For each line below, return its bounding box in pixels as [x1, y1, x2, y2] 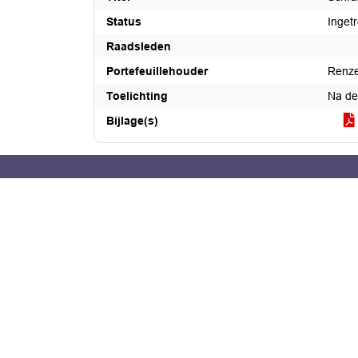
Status [106, 15, 141, 28]
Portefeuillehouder [106, 65, 208, 78]
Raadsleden [106, 40, 171, 53]
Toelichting [106, 89, 168, 102]
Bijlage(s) [106, 114, 158, 127]
